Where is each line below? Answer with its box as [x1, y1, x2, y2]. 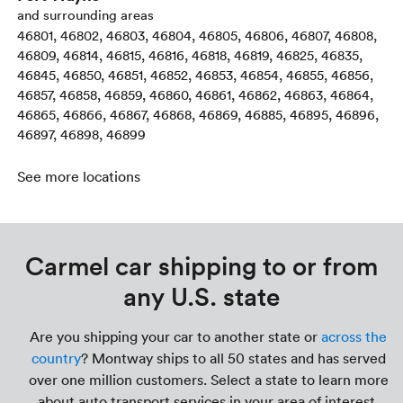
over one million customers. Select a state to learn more [28, 371, 389, 390]
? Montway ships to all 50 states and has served [80, 349, 386, 368]
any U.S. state [123, 279, 280, 314]
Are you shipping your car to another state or [30, 327, 321, 346]
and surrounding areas [17, 5, 155, 24]
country [31, 349, 81, 368]
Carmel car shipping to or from [25, 248, 378, 283]
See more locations [17, 167, 141, 186]
